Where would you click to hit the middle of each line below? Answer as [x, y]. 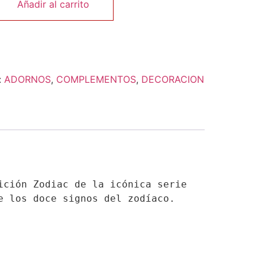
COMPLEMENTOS [96, 80]
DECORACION [172, 80]
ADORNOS [27, 80]
